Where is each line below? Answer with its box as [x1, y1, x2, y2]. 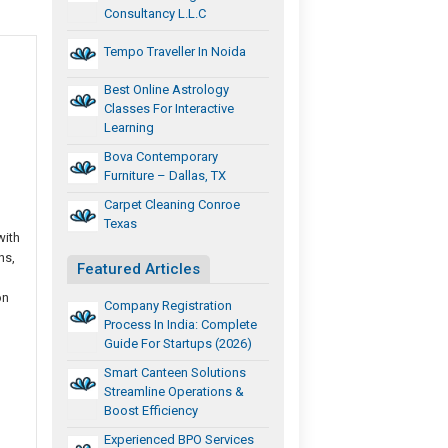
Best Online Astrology [104, 81, 230, 97]
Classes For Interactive [104, 100, 235, 116]
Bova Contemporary [104, 148, 219, 164]
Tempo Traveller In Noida [104, 43, 247, 59]
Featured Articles [77, 259, 201, 278]
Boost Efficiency [104, 402, 199, 418]
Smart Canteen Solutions [104, 364, 247, 380]
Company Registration [104, 297, 233, 313]
